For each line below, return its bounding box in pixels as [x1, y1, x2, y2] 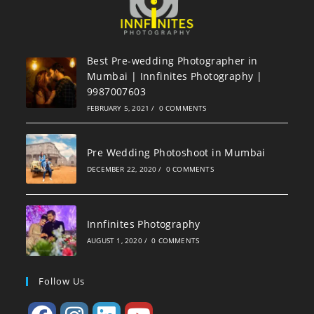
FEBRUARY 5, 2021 [86, 102, 150, 113]
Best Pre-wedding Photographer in [86, 53, 258, 67]
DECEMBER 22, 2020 [86, 163, 157, 174]
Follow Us [39, 275, 86, 288]
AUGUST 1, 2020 [86, 235, 142, 246]
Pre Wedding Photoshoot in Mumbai [86, 145, 266, 159]
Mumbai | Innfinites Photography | [86, 69, 263, 83]
